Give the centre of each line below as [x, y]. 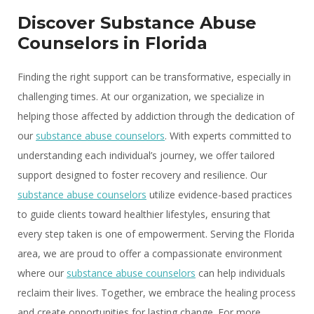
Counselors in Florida [112, 43]
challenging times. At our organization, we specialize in [141, 96]
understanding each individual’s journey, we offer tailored [146, 155]
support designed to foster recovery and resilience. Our [142, 175]
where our [42, 273]
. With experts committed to [228, 136]
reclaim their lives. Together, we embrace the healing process [157, 293]
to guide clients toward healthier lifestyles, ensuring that [144, 214]
